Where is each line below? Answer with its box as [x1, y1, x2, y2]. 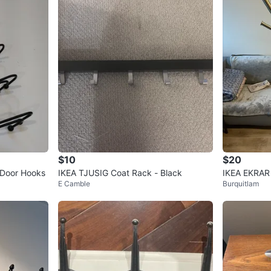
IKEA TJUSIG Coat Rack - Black [58, 167, 182, 178]
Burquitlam [223, 178, 259, 188]
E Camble [58, 178, 90, 188]
